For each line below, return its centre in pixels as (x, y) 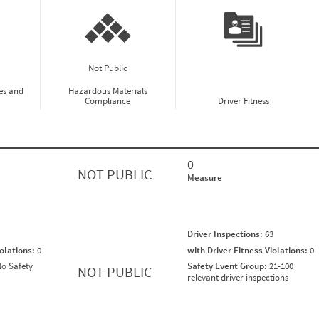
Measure (205, 178)
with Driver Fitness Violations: (249, 250)
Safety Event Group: (228, 266)
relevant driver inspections (238, 278)
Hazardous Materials (108, 91)
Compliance (108, 101)
